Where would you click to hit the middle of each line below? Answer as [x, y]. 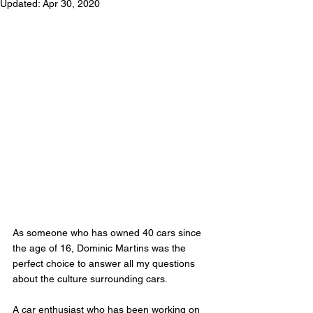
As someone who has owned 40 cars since [108, 232]
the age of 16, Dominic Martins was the [101, 248]
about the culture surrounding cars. [91, 278]
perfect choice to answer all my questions [105, 263]
